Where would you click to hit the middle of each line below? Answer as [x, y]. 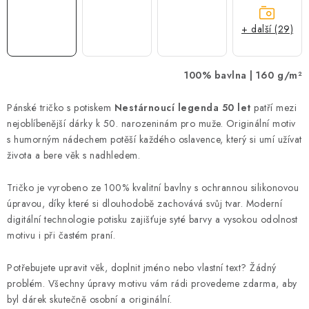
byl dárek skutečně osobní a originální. [90, 299]
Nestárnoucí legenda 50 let [182, 107]
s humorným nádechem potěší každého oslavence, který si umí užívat [154, 139]
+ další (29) [267, 29]
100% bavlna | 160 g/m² [243, 75]
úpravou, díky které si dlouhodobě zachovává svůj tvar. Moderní [144, 203]
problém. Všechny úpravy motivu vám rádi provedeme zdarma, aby [152, 283]
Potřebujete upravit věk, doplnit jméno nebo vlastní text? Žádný [142, 267]
